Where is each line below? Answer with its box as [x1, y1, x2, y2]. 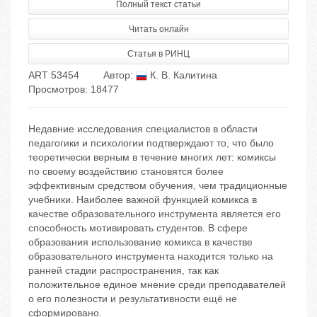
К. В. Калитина [147, 69, 217, 81]
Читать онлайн [128, 24, 189, 35]
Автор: [103, 69, 136, 81]
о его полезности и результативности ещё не [28, 293, 237, 305]
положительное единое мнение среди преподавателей [28, 279, 286, 291]
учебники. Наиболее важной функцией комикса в [28, 194, 257, 206]
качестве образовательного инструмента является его [28, 208, 281, 220]
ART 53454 [28, 69, 79, 81]
